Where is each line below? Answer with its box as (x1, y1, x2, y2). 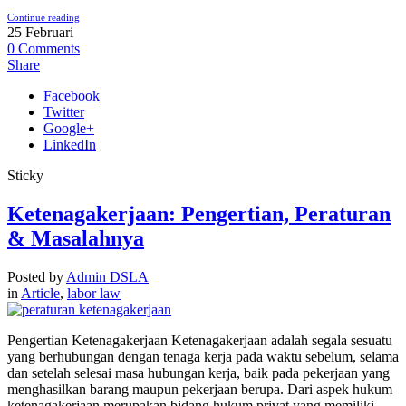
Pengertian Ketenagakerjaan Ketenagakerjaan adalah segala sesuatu (7, 332, 392, 348)
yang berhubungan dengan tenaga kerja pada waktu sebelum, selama (7, 348, 399, 364)
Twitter (43, 104, 84, 121)
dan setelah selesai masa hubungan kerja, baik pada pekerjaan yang (7, 364, 390, 381)
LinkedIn (43, 137, 96, 153)
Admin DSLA (66, 268, 149, 285)
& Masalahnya (7, 226, 144, 250)
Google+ (43, 121, 94, 137)
